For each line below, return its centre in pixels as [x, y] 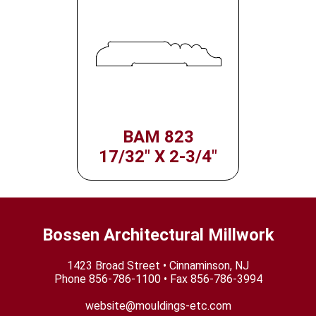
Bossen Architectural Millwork [158, 235]
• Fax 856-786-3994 [211, 279]
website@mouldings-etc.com [158, 306]
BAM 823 [158, 137]
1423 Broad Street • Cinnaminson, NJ [158, 266]
